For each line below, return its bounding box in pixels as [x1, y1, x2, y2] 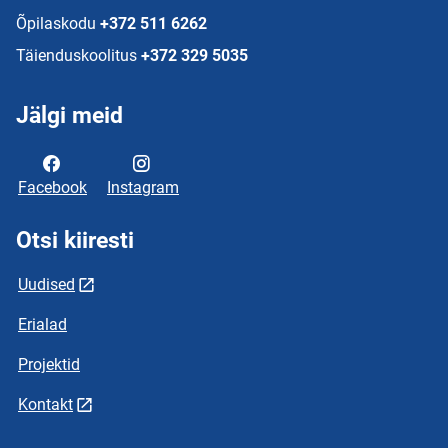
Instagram [107, 178, 179, 197]
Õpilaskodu [16, 14, 96, 33]
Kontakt [18, 395, 73, 414]
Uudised [18, 275, 75, 294]
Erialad [18, 315, 67, 334]
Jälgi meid [16, 102, 123, 129]
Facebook [18, 178, 87, 197]
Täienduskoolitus [16, 46, 137, 65]
